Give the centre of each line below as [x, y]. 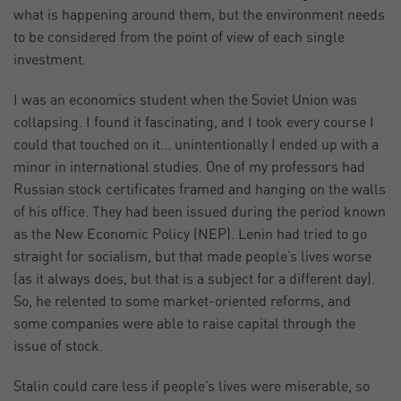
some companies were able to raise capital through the [184, 324]
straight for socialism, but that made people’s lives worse [192, 257]
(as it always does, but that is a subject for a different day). [194, 280]
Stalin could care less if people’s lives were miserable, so [192, 387]
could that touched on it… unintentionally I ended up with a [196, 145]
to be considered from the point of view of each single [179, 38]
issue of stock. [58, 347]
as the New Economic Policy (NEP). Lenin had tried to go [190, 235]
